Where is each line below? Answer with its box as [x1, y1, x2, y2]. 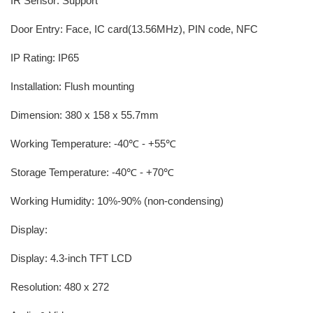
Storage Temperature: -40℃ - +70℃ [10, 166, 174, 178]
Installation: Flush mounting [10, 80, 134, 92]
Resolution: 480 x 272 [10, 281, 109, 293]
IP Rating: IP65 [10, 52, 79, 64]
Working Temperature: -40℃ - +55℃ [10, 138, 176, 150]
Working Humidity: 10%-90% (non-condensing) [10, 195, 224, 207]
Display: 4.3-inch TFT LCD [10, 252, 132, 264]
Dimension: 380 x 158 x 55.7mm [10, 109, 159, 121]
